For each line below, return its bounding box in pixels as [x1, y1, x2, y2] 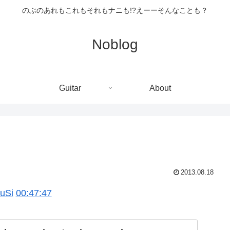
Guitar [59, 83, 81, 92]
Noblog [92, 36, 138, 52]
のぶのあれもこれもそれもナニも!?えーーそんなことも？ [22, 6, 208, 15]
